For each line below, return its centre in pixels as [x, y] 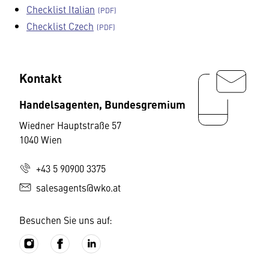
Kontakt [41, 78]
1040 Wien [41, 139]
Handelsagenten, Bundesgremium [102, 104]
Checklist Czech [60, 26]
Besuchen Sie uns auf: [66, 220]
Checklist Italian [61, 9]
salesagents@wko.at [78, 187]
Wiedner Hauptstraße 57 [70, 125]
